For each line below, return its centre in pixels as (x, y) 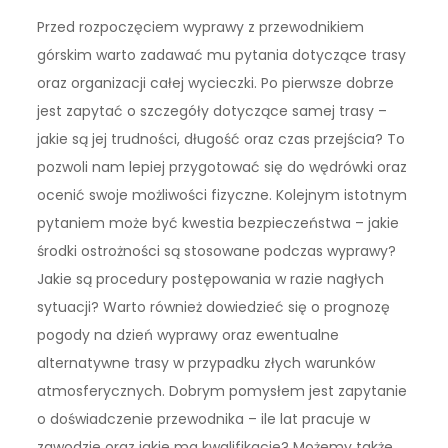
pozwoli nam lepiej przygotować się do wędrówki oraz (222, 167)
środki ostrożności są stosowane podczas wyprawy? (217, 251)
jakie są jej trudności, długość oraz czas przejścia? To (221, 139)
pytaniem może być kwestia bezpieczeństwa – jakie (218, 223)
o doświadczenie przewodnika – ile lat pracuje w (204, 419)
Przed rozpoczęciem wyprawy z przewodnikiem (201, 27)
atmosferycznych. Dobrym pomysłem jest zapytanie (222, 391)
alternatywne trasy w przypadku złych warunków (206, 363)
